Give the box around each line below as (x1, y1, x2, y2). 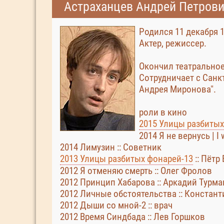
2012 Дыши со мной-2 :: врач (60, 199, 172, 211)
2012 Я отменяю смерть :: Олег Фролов (60, 165, 212, 176)
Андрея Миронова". (139, 83, 216, 95)
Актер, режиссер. (139, 37, 206, 49)
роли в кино (139, 106, 187, 118)
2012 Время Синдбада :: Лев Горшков (60, 211, 205, 222)
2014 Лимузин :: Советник (60, 141, 161, 153)
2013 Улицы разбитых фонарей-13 (60, 153, 193, 164)
